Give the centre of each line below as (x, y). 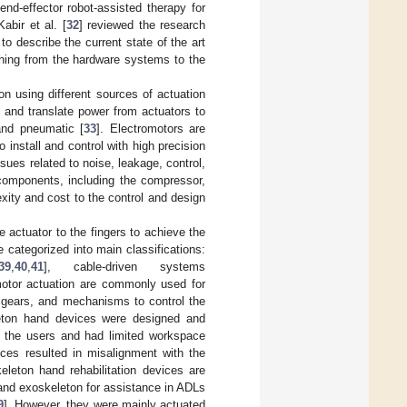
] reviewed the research (142, 25)
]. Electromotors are (151, 129)
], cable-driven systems (124, 267)
